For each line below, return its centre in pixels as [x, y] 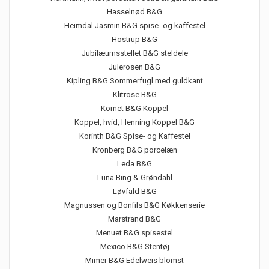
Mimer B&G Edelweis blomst [134, 260]
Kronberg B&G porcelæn [134, 150]
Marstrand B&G [134, 219]
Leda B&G [134, 164]
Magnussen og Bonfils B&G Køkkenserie [134, 205]
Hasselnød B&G [134, 12]
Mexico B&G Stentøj [134, 246]
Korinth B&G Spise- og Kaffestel [134, 136]
